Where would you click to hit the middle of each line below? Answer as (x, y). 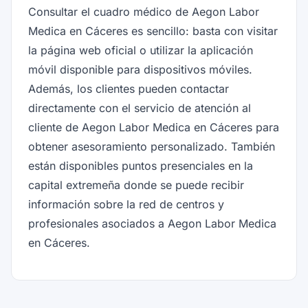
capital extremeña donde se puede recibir (136, 185)
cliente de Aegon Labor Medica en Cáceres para (154, 127)
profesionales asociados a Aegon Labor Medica (152, 223)
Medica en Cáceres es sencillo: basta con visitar (153, 31)
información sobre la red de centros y (126, 204)
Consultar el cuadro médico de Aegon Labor (144, 12)
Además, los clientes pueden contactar (129, 89)
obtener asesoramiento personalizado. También (152, 146)
